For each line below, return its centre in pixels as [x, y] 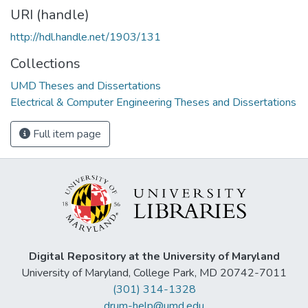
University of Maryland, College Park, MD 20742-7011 [154, 273]
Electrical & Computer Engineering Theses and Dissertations [153, 102]
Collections [45, 63]
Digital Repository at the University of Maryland [154, 257]
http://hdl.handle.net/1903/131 [86, 37]
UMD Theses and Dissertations [86, 86]
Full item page [66, 134]
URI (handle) [50, 14]
